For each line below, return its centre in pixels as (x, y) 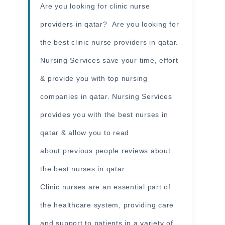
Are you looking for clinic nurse (95, 6)
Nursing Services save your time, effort (109, 60)
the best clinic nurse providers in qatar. (109, 42)
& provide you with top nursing (94, 78)
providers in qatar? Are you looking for (110, 24)
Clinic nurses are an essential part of (105, 187)
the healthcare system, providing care (107, 205)
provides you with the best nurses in (104, 114)
